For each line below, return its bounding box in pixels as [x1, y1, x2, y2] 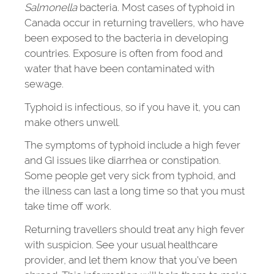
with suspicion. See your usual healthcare [24, 238, 218, 251]
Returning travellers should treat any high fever [24, 223, 245, 235]
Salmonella [24, 1, 77, 13]
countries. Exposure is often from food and [24, 47, 223, 59]
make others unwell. [24, 116, 120, 128]
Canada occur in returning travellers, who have [24, 17, 244, 29]
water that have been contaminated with [24, 62, 215, 75]
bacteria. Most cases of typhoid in [77, 1, 235, 13]
